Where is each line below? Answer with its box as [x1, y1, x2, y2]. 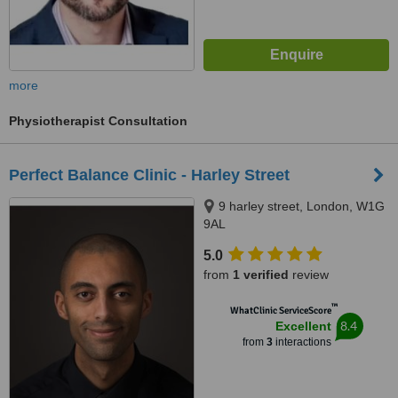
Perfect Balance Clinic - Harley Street [9, 166, 290, 184]
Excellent [275, 319, 331, 333]
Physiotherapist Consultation [9, 114, 187, 128]
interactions [272, 336, 331, 348]
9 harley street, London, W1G [219, 199, 385, 213]
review [289, 267, 329, 282]
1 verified [233, 267, 289, 282]
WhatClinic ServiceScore [229, 305, 331, 316]
